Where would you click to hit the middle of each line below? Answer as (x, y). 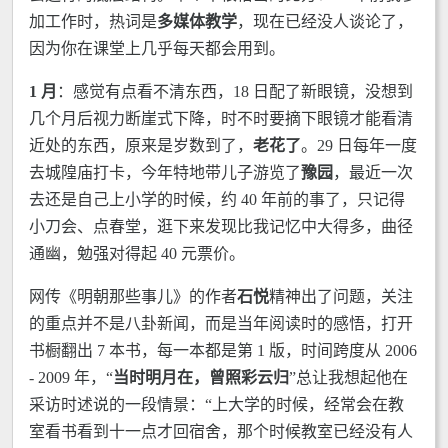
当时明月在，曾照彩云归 (201, 377)
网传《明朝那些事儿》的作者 (133, 296)
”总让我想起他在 (348, 377)
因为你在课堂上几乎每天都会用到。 (157, 48)
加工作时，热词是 (93, 21)
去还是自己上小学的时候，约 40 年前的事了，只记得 (217, 199)
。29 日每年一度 (359, 145)
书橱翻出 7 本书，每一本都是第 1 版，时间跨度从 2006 (223, 350)
